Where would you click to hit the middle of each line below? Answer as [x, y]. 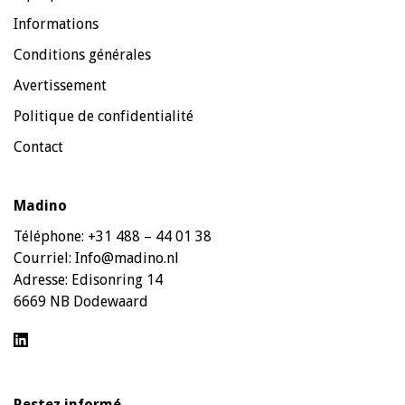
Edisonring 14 [117, 279]
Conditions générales [82, 54]
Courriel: [44, 258]
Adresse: [42, 279]
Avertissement [60, 85]
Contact [38, 146]
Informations [56, 24]
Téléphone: [51, 236]
